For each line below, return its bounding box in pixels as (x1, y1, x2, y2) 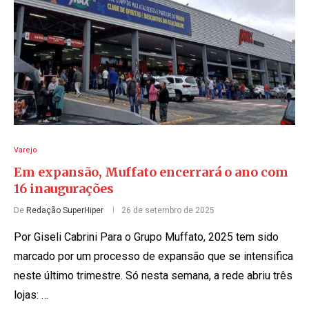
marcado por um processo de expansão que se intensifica (14, 249, 293, 263)
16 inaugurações (14, 180, 114, 197)
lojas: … (14, 288, 48, 301)
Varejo (14, 145, 37, 154)
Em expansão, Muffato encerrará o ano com (14, 163, 288, 180)
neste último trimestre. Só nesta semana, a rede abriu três (14, 268, 292, 282)
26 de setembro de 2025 (121, 205, 215, 215)
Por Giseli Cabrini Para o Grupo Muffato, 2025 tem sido (14, 230, 279, 243)
